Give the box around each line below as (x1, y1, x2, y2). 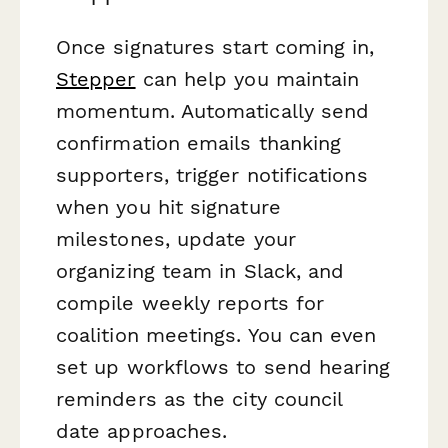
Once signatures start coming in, (56, 35, 375, 60)
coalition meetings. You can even (56, 323, 377, 348)
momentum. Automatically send (56, 99, 370, 124)
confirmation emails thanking (56, 131, 342, 156)
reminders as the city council (56, 387, 343, 412)
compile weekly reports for (56, 291, 325, 316)
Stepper (56, 67, 136, 92)
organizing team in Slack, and (56, 259, 345, 284)
